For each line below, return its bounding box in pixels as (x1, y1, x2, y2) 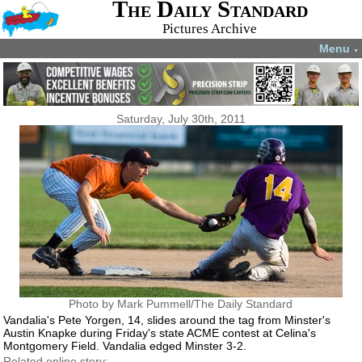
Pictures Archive (162, 21, 258, 36)
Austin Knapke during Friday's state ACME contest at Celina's (3, 326, 317, 339)
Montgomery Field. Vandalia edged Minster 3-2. (3, 339, 247, 352)
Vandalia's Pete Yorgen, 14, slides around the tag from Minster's (3, 313, 331, 326)
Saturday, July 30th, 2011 (116, 112, 246, 125)
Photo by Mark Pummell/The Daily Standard (69, 297, 293, 310)
